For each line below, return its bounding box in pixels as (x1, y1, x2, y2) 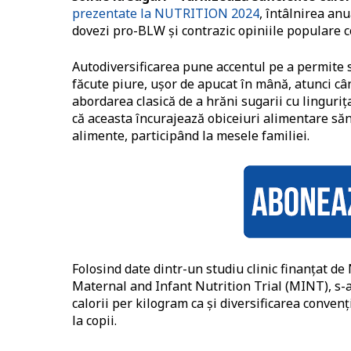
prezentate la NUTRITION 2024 (72, 5, 259, 23)
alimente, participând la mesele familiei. (72, 127, 309, 145)
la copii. (72, 312, 117, 330)
